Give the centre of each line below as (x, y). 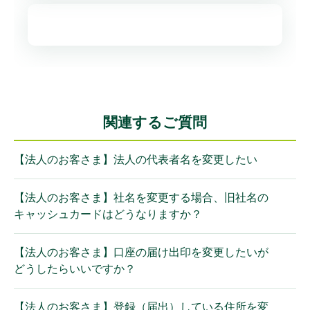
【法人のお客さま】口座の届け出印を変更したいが (141, 252)
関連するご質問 (155, 122)
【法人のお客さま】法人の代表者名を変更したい (136, 159)
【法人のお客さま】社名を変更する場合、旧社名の (141, 198)
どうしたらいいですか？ (75, 269)
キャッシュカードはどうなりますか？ (108, 214)
